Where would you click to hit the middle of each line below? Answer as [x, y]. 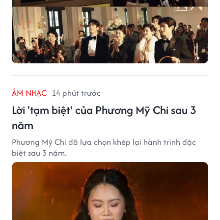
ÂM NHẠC [29, 93]
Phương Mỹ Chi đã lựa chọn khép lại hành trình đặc [104, 142]
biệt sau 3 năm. [39, 152]
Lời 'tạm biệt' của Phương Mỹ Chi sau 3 [104, 110]
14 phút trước [76, 93]
